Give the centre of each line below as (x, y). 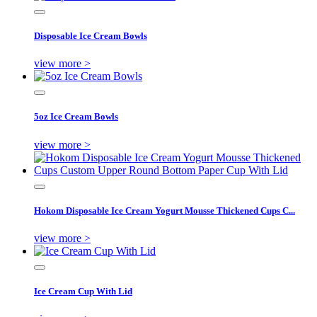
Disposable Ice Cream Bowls (91, 35)
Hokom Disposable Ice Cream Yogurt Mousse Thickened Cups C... (165, 210)
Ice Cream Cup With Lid (83, 292)
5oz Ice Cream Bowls (76, 117)
